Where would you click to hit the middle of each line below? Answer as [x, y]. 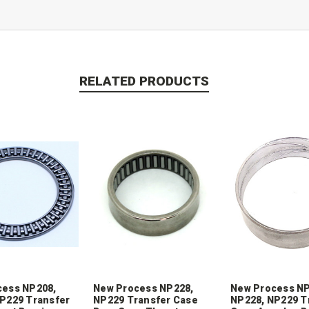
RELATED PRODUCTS [144, 81]
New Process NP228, [143, 288]
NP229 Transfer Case [146, 300]
